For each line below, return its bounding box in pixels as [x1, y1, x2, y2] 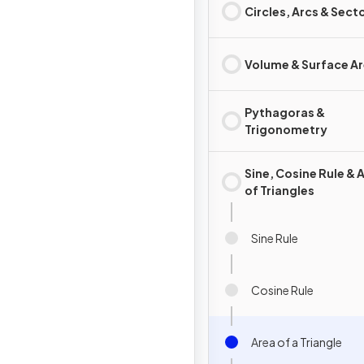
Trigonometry [245, 122, 327, 136]
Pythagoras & [245, 105, 325, 119]
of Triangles [245, 183, 314, 197]
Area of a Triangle [251, 334, 342, 349]
